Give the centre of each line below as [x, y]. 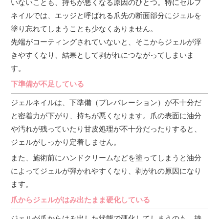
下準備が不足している [48, 84]
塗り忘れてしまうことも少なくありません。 [84, 29]
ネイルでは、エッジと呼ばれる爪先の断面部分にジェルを [106, 16]
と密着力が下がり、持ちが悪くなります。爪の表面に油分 [106, 116]
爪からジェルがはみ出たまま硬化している [81, 200]
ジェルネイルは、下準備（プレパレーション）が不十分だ [106, 103]
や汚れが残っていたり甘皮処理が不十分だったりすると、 [106, 129]
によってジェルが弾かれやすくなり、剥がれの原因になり [106, 171]
